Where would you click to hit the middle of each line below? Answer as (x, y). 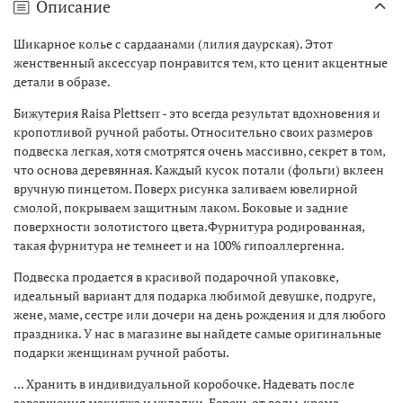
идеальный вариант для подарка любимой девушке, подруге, (194, 295)
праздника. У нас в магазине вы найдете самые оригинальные (197, 333)
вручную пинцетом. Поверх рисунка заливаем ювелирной (186, 188)
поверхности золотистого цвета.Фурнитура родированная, (189, 226)
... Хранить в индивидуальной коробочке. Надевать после (184, 383)
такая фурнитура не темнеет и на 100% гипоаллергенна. (179, 245)
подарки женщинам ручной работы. (121, 352)
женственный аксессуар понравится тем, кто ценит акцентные (201, 62)
